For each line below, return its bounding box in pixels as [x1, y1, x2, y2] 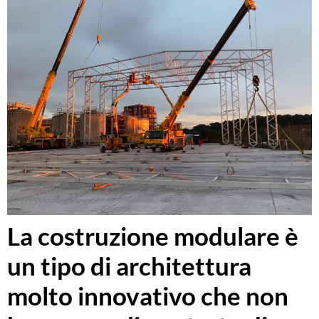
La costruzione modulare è [7, 221, 298, 251]
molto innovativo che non [7, 281, 288, 311]
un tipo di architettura [7, 251, 251, 281]
